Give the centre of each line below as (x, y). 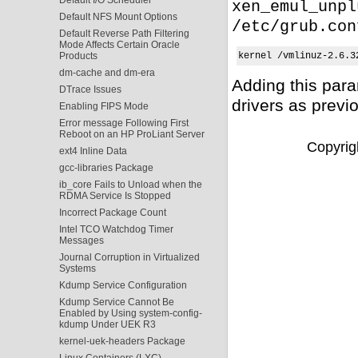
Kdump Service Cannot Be (116, 302)
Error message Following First (123, 123)
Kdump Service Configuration (123, 285)
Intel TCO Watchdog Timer (116, 229)
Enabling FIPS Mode (103, 106)
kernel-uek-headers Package (122, 341)
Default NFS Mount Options (118, 16)
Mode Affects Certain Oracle (119, 44)
